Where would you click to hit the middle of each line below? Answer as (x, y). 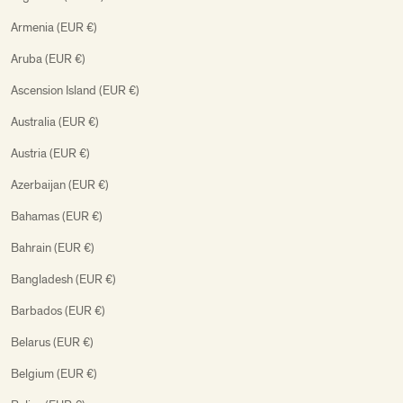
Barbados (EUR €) (58, 310)
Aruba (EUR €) (48, 58)
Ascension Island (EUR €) (75, 90)
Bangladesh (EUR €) (63, 279)
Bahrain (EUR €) (53, 247)
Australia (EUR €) (55, 121)
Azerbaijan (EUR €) (60, 184)
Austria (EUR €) (50, 153)
